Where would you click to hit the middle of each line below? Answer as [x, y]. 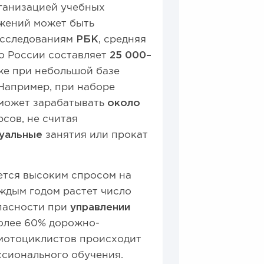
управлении [100, 208]
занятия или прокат [95, 135]
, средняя [123, 40]
